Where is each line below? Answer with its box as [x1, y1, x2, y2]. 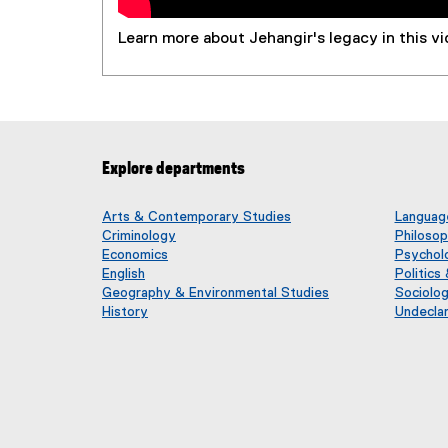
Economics [102, 247, 168, 262]
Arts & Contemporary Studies [102, 209, 291, 224]
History [102, 304, 148, 319]
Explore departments [102, 160, 245, 177]
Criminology [102, 228, 176, 243]
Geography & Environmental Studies [102, 285, 329, 300]
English [102, 266, 145, 281]
